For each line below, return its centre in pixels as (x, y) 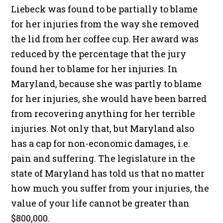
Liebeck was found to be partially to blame (105, 9)
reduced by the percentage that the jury (99, 54)
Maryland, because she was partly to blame (107, 84)
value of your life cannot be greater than (101, 203)
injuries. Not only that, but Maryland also (103, 129)
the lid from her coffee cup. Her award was (105, 39)
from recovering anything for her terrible (103, 114)
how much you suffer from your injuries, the (110, 188)
